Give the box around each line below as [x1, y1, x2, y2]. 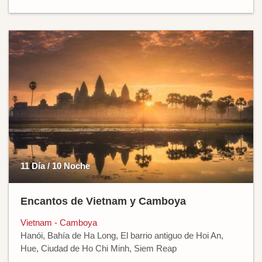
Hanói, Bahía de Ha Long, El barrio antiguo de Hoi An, [20, 230, 223, 240]
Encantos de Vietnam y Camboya [20, 195, 186, 207]
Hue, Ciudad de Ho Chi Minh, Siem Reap [20, 243, 177, 253]
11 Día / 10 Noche [20, 160, 90, 171]
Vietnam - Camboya [20, 217, 97, 227]
